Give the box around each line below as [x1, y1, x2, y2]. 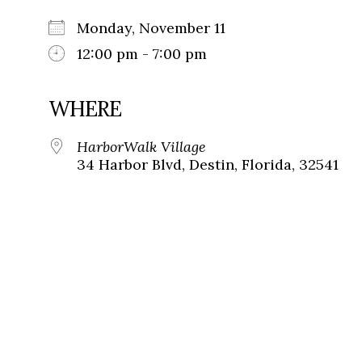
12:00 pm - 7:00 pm [77, 44, 207, 64]
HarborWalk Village [77, 137, 206, 157]
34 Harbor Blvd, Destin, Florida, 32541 [77, 155, 339, 175]
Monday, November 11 [77, 19, 242, 38]
